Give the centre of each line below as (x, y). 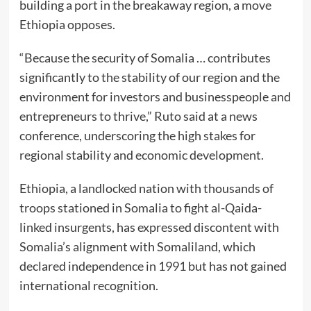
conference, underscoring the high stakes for (137, 136)
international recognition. (89, 286)
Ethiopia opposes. (67, 25)
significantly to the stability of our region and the (149, 77)
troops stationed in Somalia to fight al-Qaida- (140, 208)
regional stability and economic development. (141, 155)
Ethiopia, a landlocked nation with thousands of (146, 188)
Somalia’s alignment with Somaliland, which (137, 247)
